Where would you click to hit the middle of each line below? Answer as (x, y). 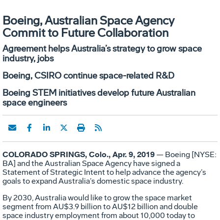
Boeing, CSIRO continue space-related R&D (88, 75)
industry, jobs (28, 58)
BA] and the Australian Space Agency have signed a (91, 163)
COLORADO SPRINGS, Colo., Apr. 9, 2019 (79, 154)
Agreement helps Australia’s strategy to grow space (102, 48)
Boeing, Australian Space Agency (88, 20)
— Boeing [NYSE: (186, 154)
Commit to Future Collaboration (85, 32)
